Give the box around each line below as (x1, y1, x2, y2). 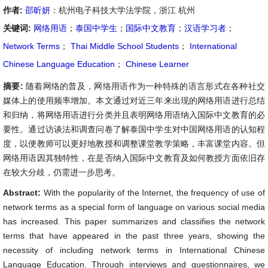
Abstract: (3, 188, 44, 197)
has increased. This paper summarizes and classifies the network (3, 217, 265, 226)
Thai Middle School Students (68, 41, 179, 51)
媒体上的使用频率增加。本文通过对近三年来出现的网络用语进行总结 (3, 96, 265, 105)
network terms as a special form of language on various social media (3, 202, 265, 212)
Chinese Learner (123, 59, 189, 69)
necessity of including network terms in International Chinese (3, 245, 265, 255)
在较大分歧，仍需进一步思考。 (3, 167, 120, 177)
